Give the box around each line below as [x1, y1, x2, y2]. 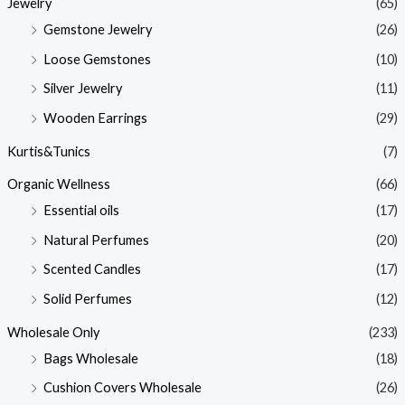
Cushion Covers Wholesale [42, 380, 202, 396]
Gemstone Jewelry [42, 22, 152, 37]
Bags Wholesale [42, 350, 138, 366]
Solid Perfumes [42, 291, 132, 307]
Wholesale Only [6, 324, 99, 340]
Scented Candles [42, 261, 141, 278]
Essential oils [42, 202, 119, 219]
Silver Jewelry [42, 80, 122, 97]
